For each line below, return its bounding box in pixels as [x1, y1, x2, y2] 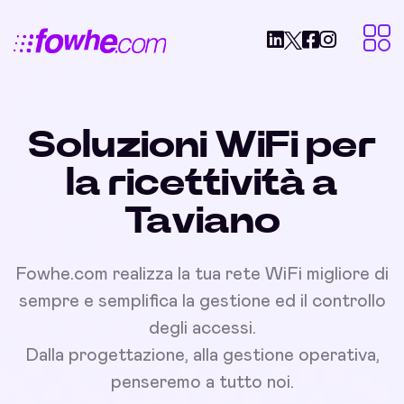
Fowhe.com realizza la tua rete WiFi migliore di [15, 265, 389, 283]
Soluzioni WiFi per [28, 126, 376, 164]
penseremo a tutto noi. [110, 373, 294, 391]
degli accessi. [148, 319, 256, 337]
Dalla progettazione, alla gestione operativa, [24, 346, 380, 364]
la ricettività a [66, 164, 338, 202]
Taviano [124, 202, 280, 240]
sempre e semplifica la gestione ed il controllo [18, 292, 386, 310]
